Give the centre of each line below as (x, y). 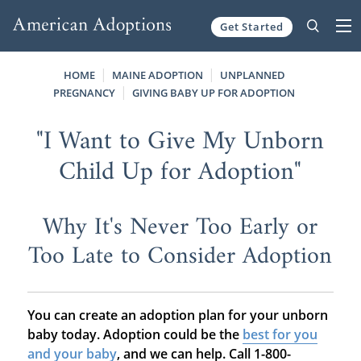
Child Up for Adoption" (180, 172)
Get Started (252, 26)
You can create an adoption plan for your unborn (177, 315)
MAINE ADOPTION (157, 75)
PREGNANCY (85, 93)
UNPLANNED (252, 75)
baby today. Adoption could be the (135, 335)
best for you (280, 335)
